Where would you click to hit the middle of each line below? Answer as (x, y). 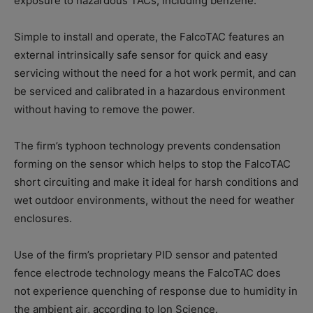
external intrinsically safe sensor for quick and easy (141, 55)
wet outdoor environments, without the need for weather (154, 201)
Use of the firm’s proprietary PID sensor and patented (146, 255)
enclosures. (43, 219)
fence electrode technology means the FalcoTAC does (147, 273)
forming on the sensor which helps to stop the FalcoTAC (152, 164)
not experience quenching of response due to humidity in (156, 291)
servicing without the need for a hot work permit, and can (155, 73)
